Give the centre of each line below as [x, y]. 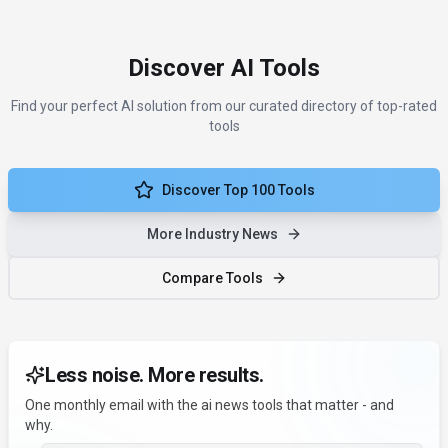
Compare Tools [212, 278]
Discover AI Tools [224, 68]
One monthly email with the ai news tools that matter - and [209, 405]
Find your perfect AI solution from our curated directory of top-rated [224, 106]
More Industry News [212, 234]
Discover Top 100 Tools [238, 190]
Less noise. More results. [154, 375]
